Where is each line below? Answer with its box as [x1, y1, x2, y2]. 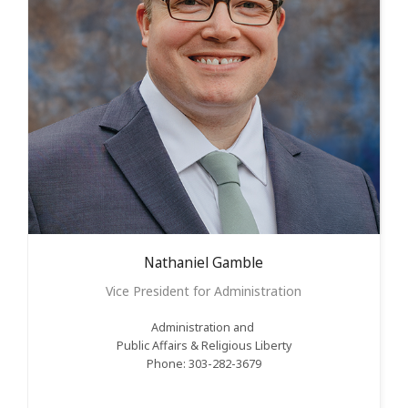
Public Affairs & [116, 338, 201, 354]
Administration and [150, 320, 257, 336]
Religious [200, 338, 252, 354]
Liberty [254, 338, 291, 354]
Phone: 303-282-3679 [146, 356, 261, 372]
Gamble [212, 253, 264, 273]
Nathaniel [144, 253, 209, 273]
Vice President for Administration [106, 282, 302, 301]
